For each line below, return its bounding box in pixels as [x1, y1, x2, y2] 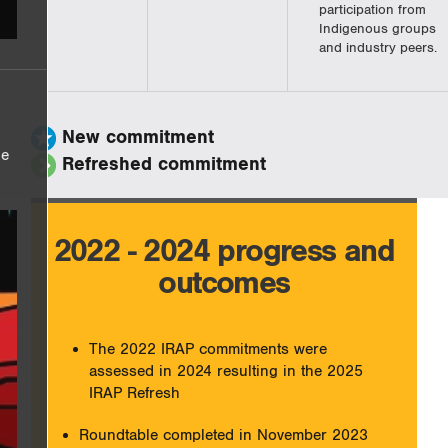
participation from [318, 2, 426, 19]
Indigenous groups [318, 21, 436, 38]
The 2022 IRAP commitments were [88, 340, 327, 360]
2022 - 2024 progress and [53, 232, 395, 271]
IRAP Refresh [88, 384, 180, 404]
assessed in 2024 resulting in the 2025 [88, 362, 363, 382]
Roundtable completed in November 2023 [78, 426, 368, 446]
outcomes [158, 264, 290, 303]
